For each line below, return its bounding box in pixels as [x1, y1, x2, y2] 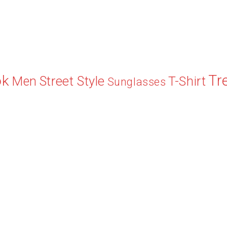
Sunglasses [107, 75, 166, 88]
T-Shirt [168, 74, 206, 89]
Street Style [39, 73, 105, 89]
